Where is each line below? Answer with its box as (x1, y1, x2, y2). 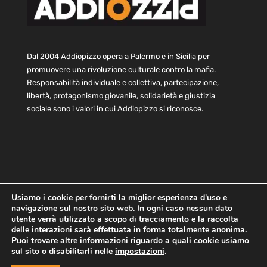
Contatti (172, 224, 206, 235)
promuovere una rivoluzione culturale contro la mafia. (26, 65, 216, 74)
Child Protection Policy (124, 235, 217, 246)
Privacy (36, 235, 67, 246)
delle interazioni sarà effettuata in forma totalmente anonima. (11, 224, 247, 235)
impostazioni (115, 246, 164, 257)
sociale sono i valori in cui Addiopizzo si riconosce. (26, 104, 203, 114)
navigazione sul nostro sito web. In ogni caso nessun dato (11, 203, 232, 214)
